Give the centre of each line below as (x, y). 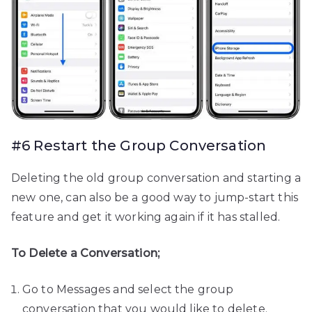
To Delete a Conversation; (85, 253)
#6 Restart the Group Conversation (139, 145)
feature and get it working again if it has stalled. (146, 217)
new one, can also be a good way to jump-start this (155, 197)
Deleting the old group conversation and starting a (156, 178)
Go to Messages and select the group (128, 289)
